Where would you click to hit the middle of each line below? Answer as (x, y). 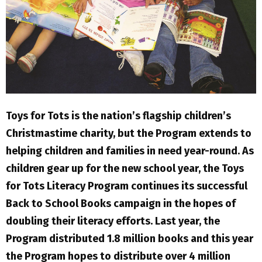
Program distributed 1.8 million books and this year (130, 238)
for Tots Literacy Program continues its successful (127, 186)
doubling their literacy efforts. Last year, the (113, 221)
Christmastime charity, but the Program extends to (129, 133)
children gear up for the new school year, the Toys (125, 168)
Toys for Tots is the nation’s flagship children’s (118, 116)
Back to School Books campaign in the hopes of (121, 203)
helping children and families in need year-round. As (130, 151)
